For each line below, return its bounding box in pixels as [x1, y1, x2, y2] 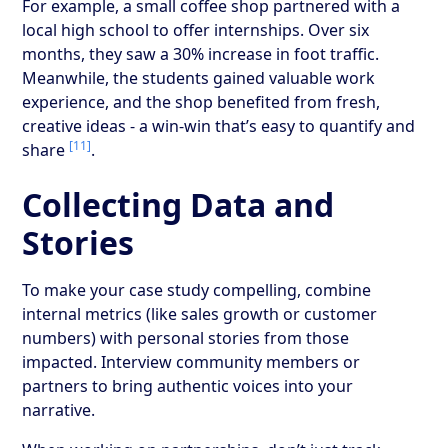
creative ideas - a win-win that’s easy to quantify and [22, 114, 416, 137]
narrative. [22, 398, 96, 421]
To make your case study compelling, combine [22, 278, 372, 301]
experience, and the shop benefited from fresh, [22, 90, 381, 113]
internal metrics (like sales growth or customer [22, 302, 378, 325]
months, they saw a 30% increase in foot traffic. [22, 42, 380, 65]
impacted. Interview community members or [22, 350, 361, 373]
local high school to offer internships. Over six [22, 18, 370, 41]
